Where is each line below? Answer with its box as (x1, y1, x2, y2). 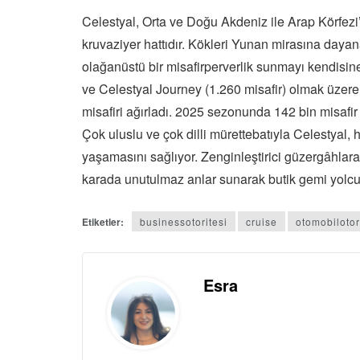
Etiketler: (82, 215, 124, 230)
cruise (246, 215, 277, 229)
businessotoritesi (140, 215, 227, 229)
